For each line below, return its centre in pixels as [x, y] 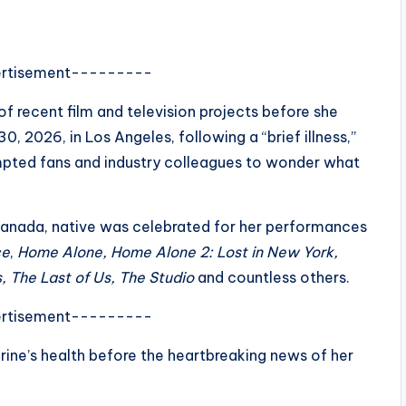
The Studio [158, 277]
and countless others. [274, 277]
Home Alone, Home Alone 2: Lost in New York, [178, 251]
